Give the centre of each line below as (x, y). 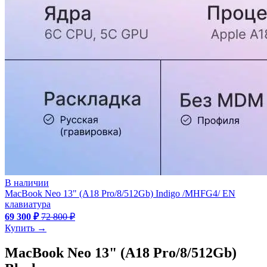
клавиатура (28, 204)
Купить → (26, 228)
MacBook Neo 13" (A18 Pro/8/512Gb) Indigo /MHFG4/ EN (120, 193)
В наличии (27, 182)
